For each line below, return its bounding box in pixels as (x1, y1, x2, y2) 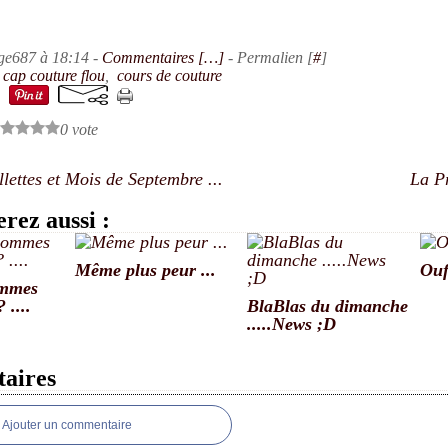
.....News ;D (247, 314, 336, 334)
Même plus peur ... (74, 260, 216, 280)
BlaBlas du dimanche (247, 296, 408, 316)
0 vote (60, 121, 98, 138)
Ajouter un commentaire (2, 418, 132, 432)
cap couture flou (3, 67, 105, 84)
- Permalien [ (224, 49, 313, 66)
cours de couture (117, 67, 222, 84)
